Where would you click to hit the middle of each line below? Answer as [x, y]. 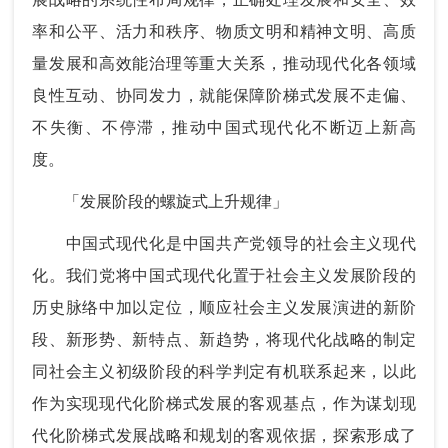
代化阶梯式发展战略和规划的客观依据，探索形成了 [224, 435]
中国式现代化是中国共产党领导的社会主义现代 [224, 243]
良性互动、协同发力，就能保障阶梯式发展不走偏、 [224, 95]
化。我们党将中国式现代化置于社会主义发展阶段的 [224, 275]
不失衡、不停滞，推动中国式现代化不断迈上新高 [224, 127]
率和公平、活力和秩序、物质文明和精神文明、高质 [224, 31]
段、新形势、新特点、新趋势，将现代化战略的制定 [224, 339]
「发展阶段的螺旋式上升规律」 [160, 201]
